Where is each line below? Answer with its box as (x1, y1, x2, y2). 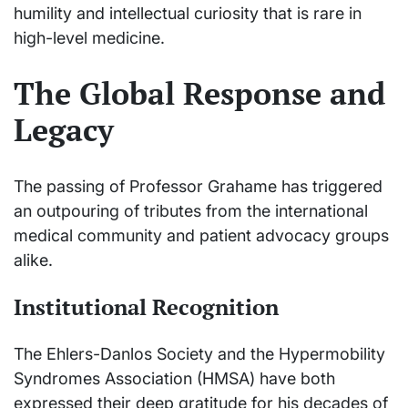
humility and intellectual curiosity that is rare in (14, 3, 362, 23)
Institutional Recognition (14, 292, 279, 322)
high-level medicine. (14, 27, 165, 47)
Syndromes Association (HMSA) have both (14, 369, 335, 389)
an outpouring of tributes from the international (14, 201, 368, 221)
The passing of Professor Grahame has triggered (14, 177, 382, 197)
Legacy (14, 109, 114, 151)
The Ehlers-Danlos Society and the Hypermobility (14, 344, 385, 364)
